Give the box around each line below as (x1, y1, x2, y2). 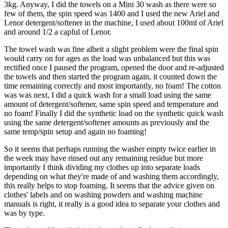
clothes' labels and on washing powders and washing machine (4, 190, 203, 199)
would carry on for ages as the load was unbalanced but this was (4, 53, 210, 63)
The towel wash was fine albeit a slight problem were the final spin (4, 44, 218, 53)
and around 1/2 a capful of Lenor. (4, 27, 111, 36)
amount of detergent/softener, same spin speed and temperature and (4, 99, 218, 108)
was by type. (4, 208, 45, 217)
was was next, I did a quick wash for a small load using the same (4, 90, 211, 99)
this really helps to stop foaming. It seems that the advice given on (4, 181, 214, 190)
